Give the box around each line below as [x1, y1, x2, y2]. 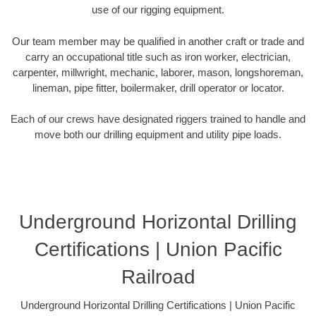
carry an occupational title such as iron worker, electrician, [25, 50, 291, 63]
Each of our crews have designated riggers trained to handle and [11, 113, 305, 126]
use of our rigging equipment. [92, 4, 224, 16]
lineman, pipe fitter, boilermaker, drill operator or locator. [32, 81, 284, 94]
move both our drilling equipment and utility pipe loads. [35, 128, 281, 141]
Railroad [121, 265, 195, 288]
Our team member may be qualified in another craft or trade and [12, 35, 304, 47]
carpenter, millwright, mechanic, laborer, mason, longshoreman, [13, 66, 303, 78]
